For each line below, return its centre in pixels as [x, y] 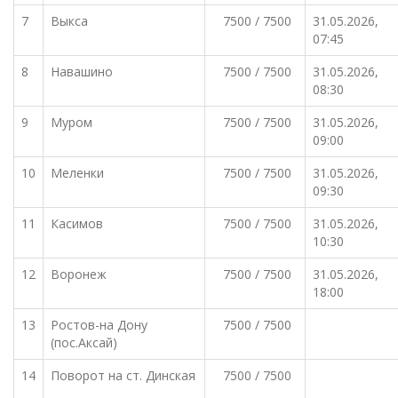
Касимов [77, 223]
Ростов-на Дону [99, 325]
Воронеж [79, 274]
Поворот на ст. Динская [123, 375]
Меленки [77, 173]
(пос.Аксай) [84, 342]
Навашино [82, 72]
